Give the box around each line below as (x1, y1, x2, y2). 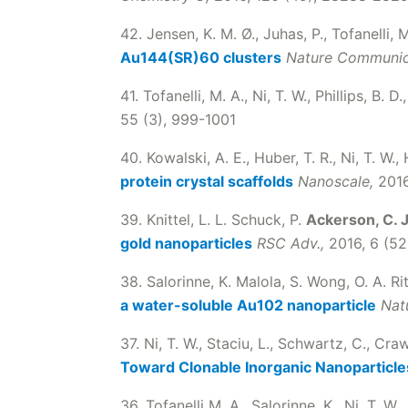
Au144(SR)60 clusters (120, 48, 281, 66)
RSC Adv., (257, 234, 324, 252)
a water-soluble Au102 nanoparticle (120, 296, 376, 314)
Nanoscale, (298, 172, 373, 190)
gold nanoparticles (120, 234, 252, 252)
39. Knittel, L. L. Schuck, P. (120, 210, 306, 229)
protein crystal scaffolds (120, 172, 293, 190)
